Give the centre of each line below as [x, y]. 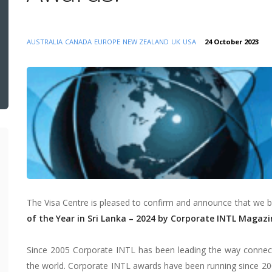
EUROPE [107, 42]
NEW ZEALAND [146, 42]
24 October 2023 [232, 42]
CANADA [78, 42]
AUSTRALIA [45, 42]
